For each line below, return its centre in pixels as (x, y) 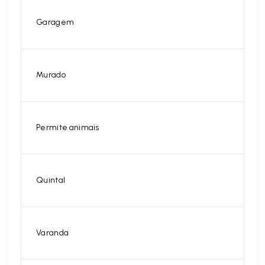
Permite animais (68, 127)
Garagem (55, 22)
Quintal (51, 180)
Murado (51, 75)
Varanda (53, 233)
